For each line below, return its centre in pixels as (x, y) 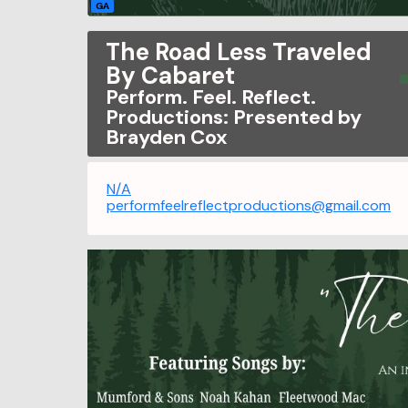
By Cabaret (170, 75)
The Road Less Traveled (239, 51)
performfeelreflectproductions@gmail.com (249, 205)
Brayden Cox (167, 137)
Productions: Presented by (234, 117)
